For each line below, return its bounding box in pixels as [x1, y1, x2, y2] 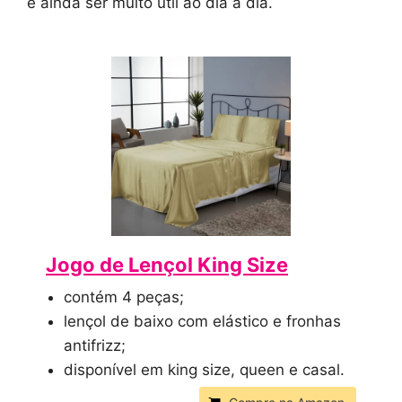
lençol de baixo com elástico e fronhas [64, 311, 341, 330]
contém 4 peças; [64, 287, 184, 306]
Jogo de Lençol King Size [46, 252, 288, 276]
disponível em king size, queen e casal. [64, 360, 345, 379]
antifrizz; [64, 336, 126, 354]
